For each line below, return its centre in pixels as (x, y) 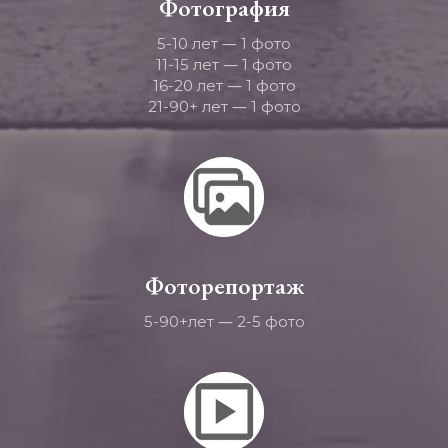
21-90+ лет (189, 106)
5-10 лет (189, 43)
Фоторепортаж (224, 285)
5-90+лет (180, 321)
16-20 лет (189, 85)
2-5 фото (268, 321)
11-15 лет (189, 64)
